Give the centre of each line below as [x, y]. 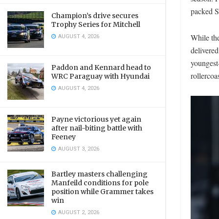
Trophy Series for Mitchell [96, 24]
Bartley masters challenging [99, 174]
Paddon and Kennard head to [101, 67]
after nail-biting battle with [97, 128]
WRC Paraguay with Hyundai [100, 76]
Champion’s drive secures [95, 16]
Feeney [64, 137]
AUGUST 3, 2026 [78, 149]
